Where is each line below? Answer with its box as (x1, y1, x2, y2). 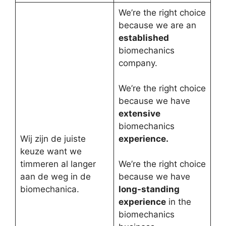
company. (118, 58, 157, 68)
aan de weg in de (20, 172, 91, 182)
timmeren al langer (20, 159, 96, 169)
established (118, 33, 169, 43)
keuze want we (20, 146, 82, 156)
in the (165, 197, 191, 207)
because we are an (118, 20, 196, 30)
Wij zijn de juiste (20, 134, 86, 144)
